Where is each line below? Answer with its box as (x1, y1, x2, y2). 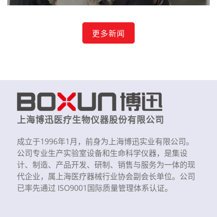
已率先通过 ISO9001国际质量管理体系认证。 (17, 183, 172, 193)
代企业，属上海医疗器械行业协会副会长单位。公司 (17, 171, 195, 182)
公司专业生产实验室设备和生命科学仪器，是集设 (17, 148, 187, 158)
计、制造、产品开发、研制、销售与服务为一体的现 (17, 159, 195, 170)
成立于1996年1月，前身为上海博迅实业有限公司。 (17, 136, 194, 147)
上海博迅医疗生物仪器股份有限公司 (17, 114, 164, 125)
